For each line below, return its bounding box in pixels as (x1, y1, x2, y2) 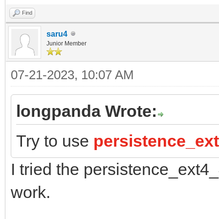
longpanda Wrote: (16, 101, 157, 120)
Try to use (16, 131, 93, 150)
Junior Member (46, 40, 87, 47)
